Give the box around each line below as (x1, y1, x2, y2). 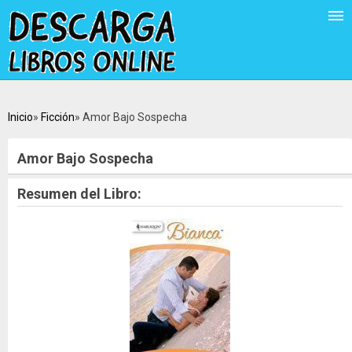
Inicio (8, 110, 33, 123)
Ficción (41, 110, 75, 123)
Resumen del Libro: (17, 185, 141, 202)
